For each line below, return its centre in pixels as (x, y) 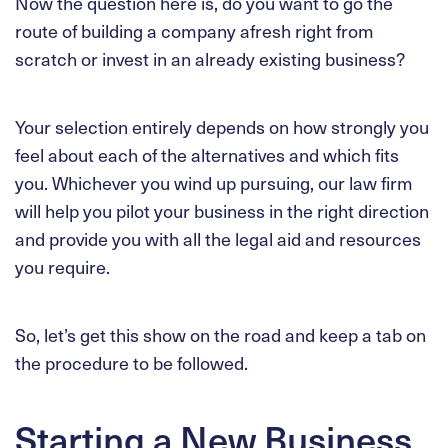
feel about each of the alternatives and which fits (207, 154)
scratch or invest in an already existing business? (210, 58)
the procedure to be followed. (131, 362)
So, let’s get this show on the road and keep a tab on (220, 334)
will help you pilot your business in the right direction (222, 210)
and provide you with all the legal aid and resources (218, 238)
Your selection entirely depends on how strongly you (222, 126)
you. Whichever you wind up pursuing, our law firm (214, 182)
